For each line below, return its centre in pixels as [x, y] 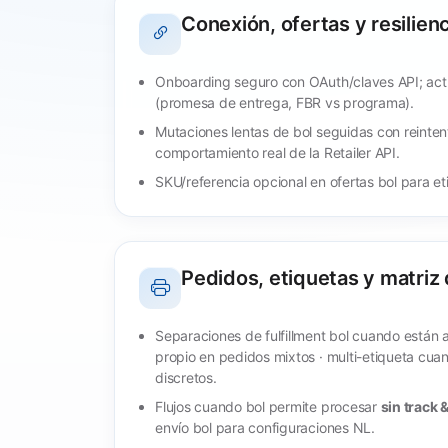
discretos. [186, 377]
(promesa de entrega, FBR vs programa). [284, 102]
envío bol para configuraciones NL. [265, 427]
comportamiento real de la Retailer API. [277, 152]
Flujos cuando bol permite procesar [268, 406]
